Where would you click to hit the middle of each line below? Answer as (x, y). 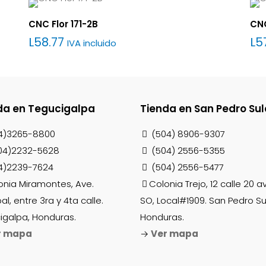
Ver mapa (175, 234)
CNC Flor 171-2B (64, 24)
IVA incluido (92, 43)
